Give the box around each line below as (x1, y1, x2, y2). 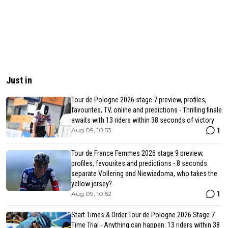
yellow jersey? (71, 180, 112, 188)
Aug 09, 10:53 (71, 126, 111, 134)
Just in (6, 75, 32, 86)
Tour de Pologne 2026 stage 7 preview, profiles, (71, 96, 207, 104)
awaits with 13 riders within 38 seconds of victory (71, 116, 214, 125)
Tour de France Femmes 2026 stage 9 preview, (71, 149, 204, 158)
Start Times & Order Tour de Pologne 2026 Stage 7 (71, 211, 215, 219)
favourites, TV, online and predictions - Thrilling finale (71, 106, 222, 115)
